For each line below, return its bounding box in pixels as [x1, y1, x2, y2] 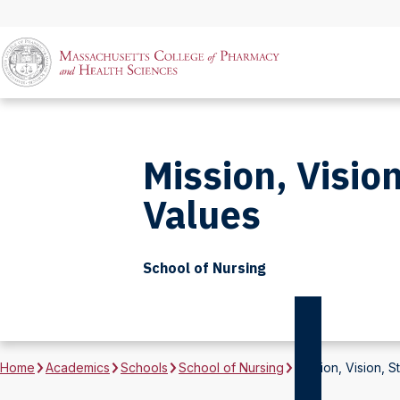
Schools [121, 360, 168, 375]
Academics [46, 360, 110, 375]
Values [143, 190, 261, 239]
